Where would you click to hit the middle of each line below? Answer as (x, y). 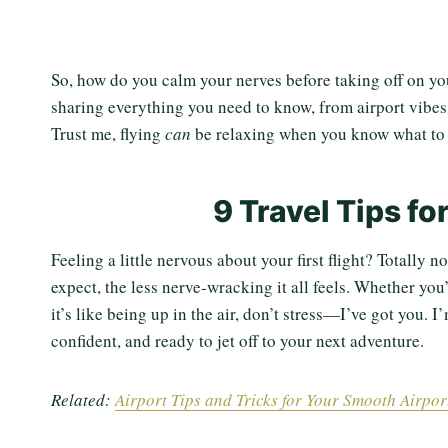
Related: (83, 400)
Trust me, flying (108, 134)
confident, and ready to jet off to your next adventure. (237, 341)
